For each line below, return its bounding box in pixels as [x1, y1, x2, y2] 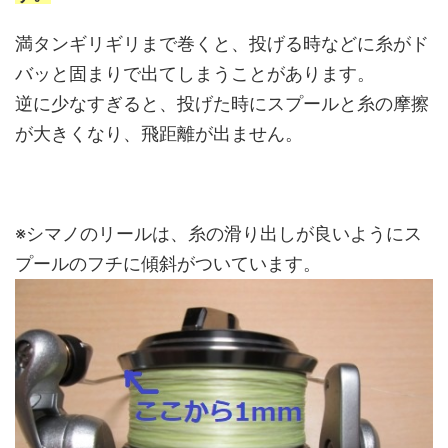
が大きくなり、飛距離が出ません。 [15, 122, 303, 144]
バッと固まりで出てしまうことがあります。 [15, 62, 375, 84]
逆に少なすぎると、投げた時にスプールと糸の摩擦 [15, 92, 429, 114]
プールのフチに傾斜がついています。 [15, 252, 321, 274]
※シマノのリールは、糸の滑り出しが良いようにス [15, 222, 422, 244]
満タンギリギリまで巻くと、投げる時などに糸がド [15, 32, 429, 54]
